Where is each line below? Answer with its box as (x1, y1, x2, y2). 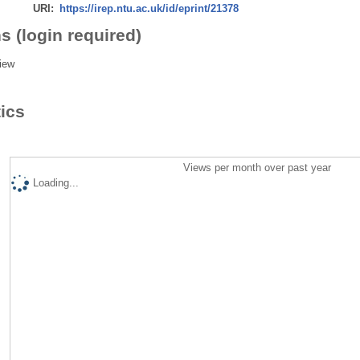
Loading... (32, 176, 79, 189)
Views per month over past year (183, 161, 332, 174)
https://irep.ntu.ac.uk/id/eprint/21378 (59, 2, 239, 14)
